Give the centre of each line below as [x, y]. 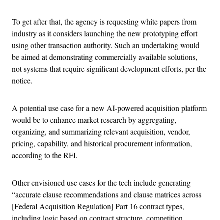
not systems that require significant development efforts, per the [109, 68]
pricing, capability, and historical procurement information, [102, 143]
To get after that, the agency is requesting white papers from [104, 21]
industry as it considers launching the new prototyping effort [105, 33]
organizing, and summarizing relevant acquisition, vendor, [101, 131]
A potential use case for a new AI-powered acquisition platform [109, 108]
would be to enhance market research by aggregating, [94, 119]
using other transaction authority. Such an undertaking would [106, 45]
